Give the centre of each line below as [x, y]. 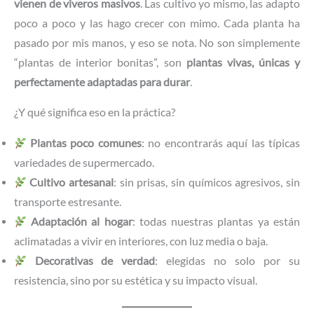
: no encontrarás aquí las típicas [221, 143]
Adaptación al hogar [81, 221]
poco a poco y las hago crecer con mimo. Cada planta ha [157, 23]
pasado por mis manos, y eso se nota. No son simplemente [157, 42]
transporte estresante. [68, 202]
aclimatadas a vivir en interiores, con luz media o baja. [141, 241]
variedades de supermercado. [84, 162]
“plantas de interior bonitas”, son [100, 62]
